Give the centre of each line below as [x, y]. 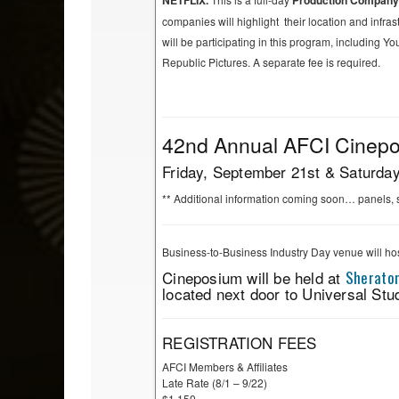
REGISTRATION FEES [240, 343]
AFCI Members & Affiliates [225, 367]
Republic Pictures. [208, 62]
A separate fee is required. [317, 62]
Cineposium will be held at [254, 278]
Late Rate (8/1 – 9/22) [215, 383]
